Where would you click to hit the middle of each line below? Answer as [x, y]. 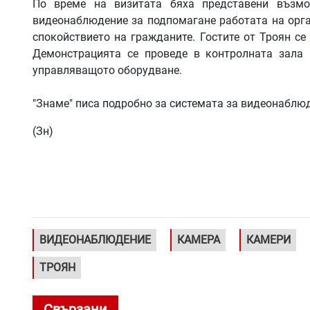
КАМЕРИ [268, 240]
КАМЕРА [199, 240]
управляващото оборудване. [107, 71]
